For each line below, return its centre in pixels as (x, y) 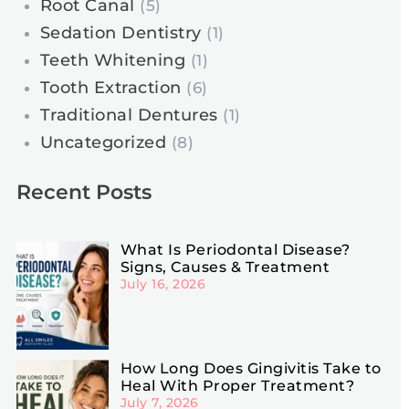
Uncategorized (103, 143)
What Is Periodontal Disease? (235, 250)
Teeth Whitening (112, 61)
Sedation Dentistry (121, 33)
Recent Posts (84, 193)
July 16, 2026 (163, 284)
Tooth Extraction (110, 88)
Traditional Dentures (129, 115)
